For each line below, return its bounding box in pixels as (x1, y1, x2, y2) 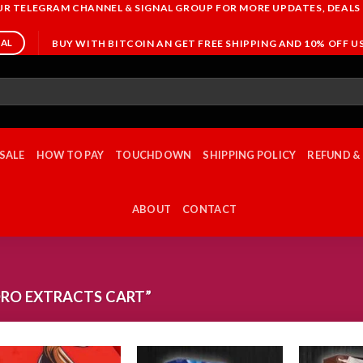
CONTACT (182, 203, 237, 216)
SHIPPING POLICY (203, 148, 297, 161)
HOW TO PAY (36, 148, 105, 161)
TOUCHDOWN (115, 148, 192, 161)
